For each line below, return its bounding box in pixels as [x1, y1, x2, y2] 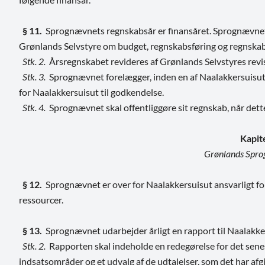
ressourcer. [19, 193, 63, 205]
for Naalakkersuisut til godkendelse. [19, 86, 164, 98]
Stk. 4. [19, 101, 46, 113]
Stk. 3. [22, 70, 46, 82]
